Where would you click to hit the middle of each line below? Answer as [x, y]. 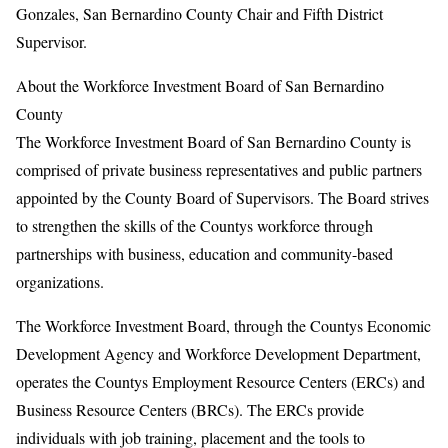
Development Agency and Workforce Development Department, [218, 353]
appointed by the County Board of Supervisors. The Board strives [222, 197]
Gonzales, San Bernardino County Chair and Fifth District [199, 13]
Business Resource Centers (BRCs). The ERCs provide [190, 409]
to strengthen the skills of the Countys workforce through [194, 225]
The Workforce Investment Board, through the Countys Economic [223, 325]
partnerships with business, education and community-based [204, 253]
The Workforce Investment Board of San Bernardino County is [213, 141]
